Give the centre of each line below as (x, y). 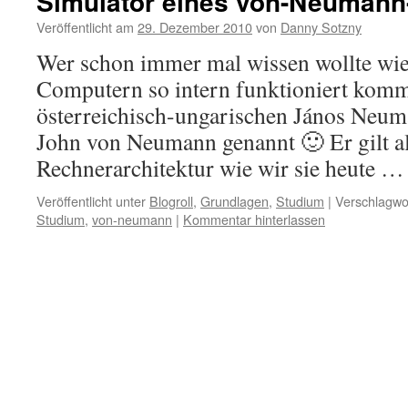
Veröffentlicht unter (91, 201)
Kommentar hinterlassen (254, 219)
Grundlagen (235, 201)
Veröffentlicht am (85, 27)
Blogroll (171, 201)
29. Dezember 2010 (195, 27)
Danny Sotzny (321, 27)
